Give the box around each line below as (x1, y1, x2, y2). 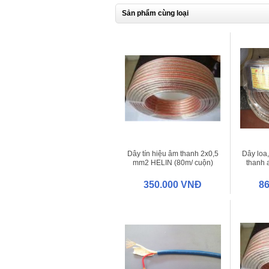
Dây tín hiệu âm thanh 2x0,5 (127, 149, 219, 158)
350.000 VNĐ (144, 179, 202, 190)
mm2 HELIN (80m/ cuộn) (132, 158, 213, 167)
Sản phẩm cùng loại (122, 8, 189, 17)
